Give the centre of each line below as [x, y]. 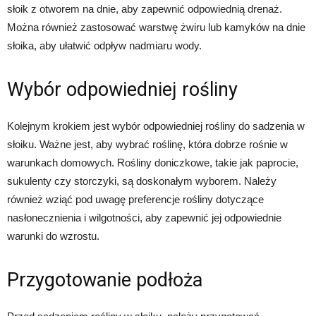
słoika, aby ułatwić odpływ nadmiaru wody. [104, 45]
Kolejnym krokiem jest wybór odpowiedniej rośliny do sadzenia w [156, 126]
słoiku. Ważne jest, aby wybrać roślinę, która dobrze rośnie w [147, 144]
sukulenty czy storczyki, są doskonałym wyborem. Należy [142, 181]
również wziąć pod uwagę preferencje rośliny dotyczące [135, 199]
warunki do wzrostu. [53, 236]
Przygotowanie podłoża [105, 280]
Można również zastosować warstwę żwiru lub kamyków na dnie [156, 27]
